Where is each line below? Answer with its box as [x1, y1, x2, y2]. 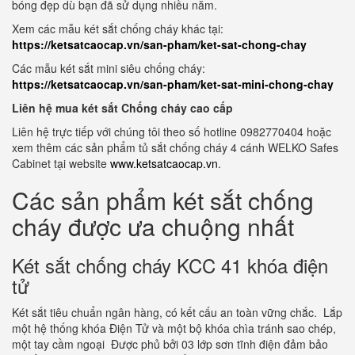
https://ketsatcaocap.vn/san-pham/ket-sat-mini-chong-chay [12, 76, 334, 92]
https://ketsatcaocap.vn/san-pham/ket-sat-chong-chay [12, 36, 307, 52]
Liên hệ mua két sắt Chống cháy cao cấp [12, 100, 233, 116]
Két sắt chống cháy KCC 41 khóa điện [12, 251, 328, 279]
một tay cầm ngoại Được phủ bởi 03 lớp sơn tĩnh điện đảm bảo [12, 336, 328, 352]
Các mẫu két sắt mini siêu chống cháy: [12, 60, 205, 76]
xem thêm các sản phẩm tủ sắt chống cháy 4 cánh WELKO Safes [12, 139, 338, 155]
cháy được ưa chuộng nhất [12, 209, 294, 243]
